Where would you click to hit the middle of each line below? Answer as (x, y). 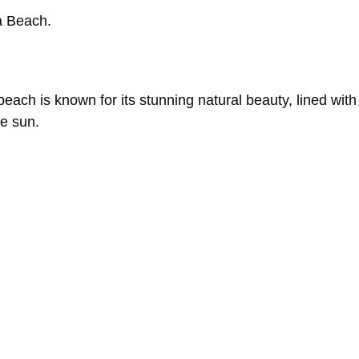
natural (222, 101)
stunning (169, 101)
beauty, (271, 101)
